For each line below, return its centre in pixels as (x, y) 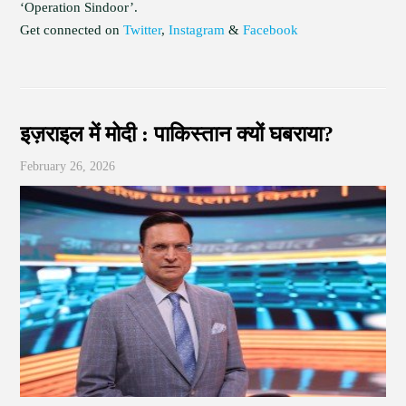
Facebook (271, 30)
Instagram (197, 30)
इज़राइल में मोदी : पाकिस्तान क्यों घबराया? (177, 134)
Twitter (143, 30)
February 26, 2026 (68, 166)
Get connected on (72, 30)
